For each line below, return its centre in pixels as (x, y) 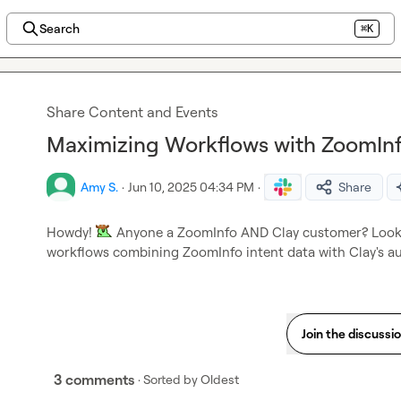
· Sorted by (168, 379)
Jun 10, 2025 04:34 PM (191, 187)
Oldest (220, 379)
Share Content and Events (132, 112)
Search (59, 28)
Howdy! (71, 232)
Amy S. (99, 187)
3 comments (94, 380)
